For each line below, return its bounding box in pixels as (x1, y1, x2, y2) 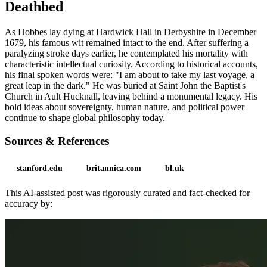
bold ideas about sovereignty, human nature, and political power (5, 102, 244, 113)
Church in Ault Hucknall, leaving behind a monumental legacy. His (5, 91, 257, 102)
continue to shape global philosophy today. (5, 113, 165, 123)
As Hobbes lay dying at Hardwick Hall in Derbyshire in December (5, 27, 256, 38)
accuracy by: (5, 198, 52, 209)
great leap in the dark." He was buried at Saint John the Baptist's (5, 80, 246, 91)
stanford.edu (17, 163, 63, 173)
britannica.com (86, 163, 141, 173)
